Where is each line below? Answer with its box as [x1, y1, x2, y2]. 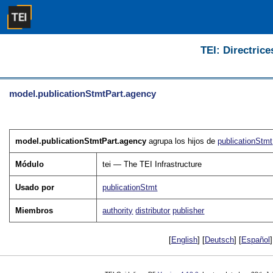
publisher [172, 206, 205, 216]
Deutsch [205, 235, 234, 245]
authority [102, 206, 133, 216]
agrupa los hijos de [146, 136, 218, 146]
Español [241, 235, 270, 245]
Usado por [15, 183, 55, 193]
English [171, 235, 197, 245]
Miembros [15, 206, 54, 216]
